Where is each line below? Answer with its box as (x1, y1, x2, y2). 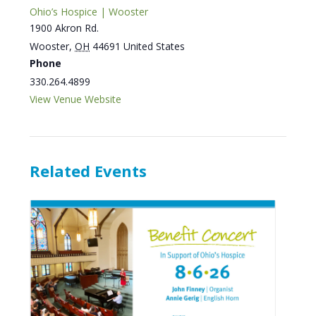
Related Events (30, 160, 147, 182)
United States (123, 39, 186, 54)
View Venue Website (30, 92, 122, 107)
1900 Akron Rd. (30, 21, 99, 35)
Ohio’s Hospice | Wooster (30, 5, 149, 19)
